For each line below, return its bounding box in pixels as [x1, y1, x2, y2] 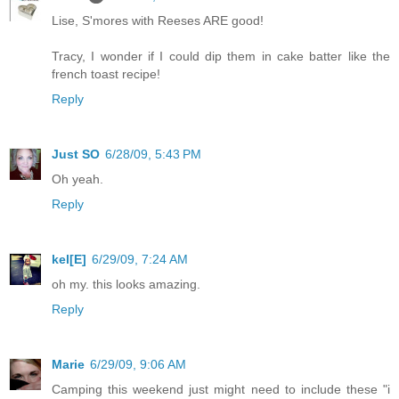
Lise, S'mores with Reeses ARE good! [52, 12, 264, 28]
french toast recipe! [52, 66, 160, 81]
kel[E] [52, 251, 86, 266]
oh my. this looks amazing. [52, 276, 200, 291]
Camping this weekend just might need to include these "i [52, 381, 390, 396]
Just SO [52, 146, 100, 161]
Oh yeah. [52, 171, 103, 186]
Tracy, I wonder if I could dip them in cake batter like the [52, 48, 390, 63]
